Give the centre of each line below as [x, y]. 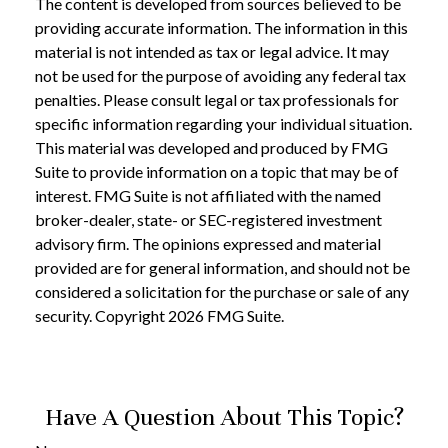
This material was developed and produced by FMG [211, 147]
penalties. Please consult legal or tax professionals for [217, 99]
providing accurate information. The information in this [221, 27]
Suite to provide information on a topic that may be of [217, 171]
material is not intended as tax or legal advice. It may [212, 51]
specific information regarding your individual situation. [223, 123]
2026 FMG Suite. [226, 315]
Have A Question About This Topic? [224, 417]
